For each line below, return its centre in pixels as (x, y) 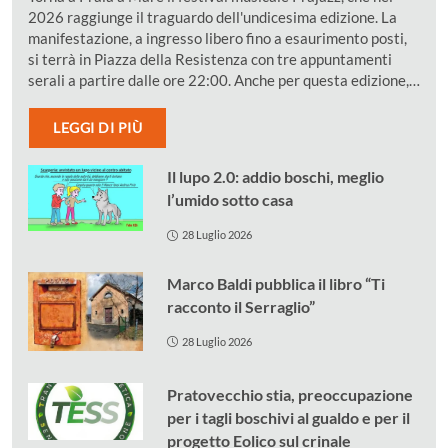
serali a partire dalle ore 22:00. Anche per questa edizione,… (224, 80)
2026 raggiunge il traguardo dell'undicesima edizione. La (212, 17)
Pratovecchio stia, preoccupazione (289, 394)
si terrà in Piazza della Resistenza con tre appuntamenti (210, 59)
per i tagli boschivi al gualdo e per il (288, 417)
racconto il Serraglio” (240, 307)
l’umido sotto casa (229, 200)
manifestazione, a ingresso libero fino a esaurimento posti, (217, 38)
